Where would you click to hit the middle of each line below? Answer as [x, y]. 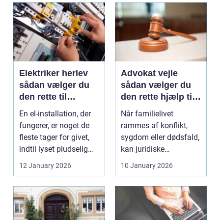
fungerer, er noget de [54, 126]
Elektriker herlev [54, 73]
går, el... [32, 161]
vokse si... [138, 173]
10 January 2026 [147, 166]
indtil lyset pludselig [54, 149]
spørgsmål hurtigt [151, 161]
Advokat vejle [149, 73]
